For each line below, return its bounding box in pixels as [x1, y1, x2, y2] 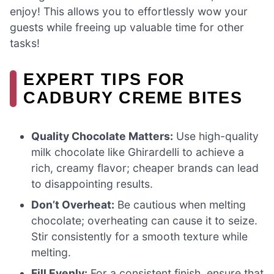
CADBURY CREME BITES [23, 87, 243, 107]
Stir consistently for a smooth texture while [31, 229, 248, 243]
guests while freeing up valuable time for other [10, 20, 244, 34]
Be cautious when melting [114, 198, 246, 211]
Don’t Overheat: [31, 198, 115, 211]
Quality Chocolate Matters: [31, 129, 174, 143]
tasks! [10, 36, 40, 50]
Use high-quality [173, 129, 259, 143]
